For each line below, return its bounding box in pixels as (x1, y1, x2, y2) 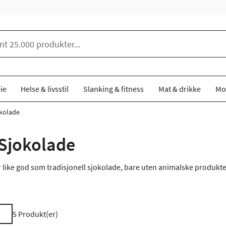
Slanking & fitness (83, 84, 144, 94)
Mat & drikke (158, 84, 201, 94)
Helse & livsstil (21, 84, 69, 94)
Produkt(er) (18, 209, 58, 219)
